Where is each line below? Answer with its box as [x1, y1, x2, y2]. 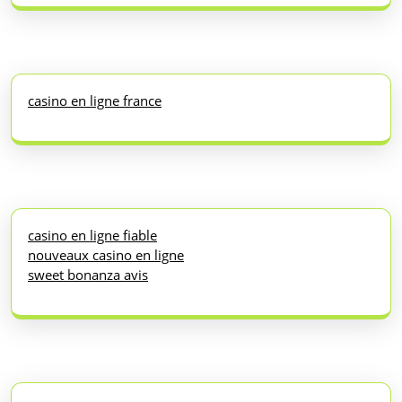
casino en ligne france [28, 91, 162, 109]
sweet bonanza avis [28, 265, 148, 284]
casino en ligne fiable [28, 225, 157, 244]
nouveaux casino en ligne [28, 245, 184, 264]
